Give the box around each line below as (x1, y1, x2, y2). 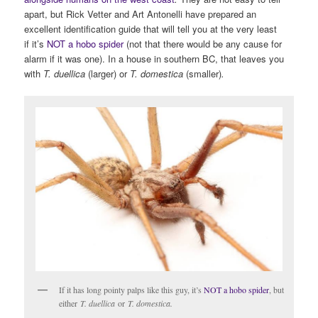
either (59, 297, 81, 309)
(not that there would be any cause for (124, 36, 283, 50)
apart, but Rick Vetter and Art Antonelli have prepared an (24, 6, 257, 21)
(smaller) (186, 66, 222, 80)
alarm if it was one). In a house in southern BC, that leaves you (24, 51, 285, 65)
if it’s (24, 36, 48, 50)
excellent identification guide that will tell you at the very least (24, 21, 278, 35)
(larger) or (88, 66, 131, 80)
